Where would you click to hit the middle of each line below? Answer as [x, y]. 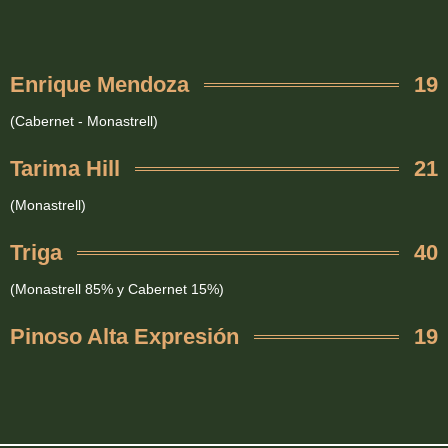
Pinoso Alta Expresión [124, 337]
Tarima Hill [65, 169]
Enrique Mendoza [99, 85]
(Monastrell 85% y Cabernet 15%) [117, 289]
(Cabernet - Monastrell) [84, 121]
